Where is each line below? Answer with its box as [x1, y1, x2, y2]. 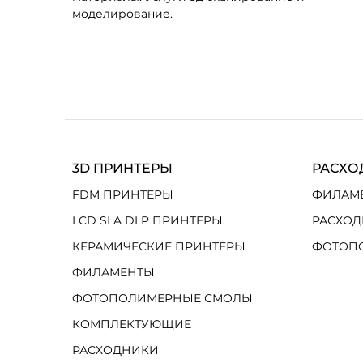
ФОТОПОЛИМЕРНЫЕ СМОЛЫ [72, 291, 253, 305]
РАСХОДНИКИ [72, 343, 159, 357]
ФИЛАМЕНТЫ [72, 265, 155, 280]
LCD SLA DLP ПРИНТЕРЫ [72, 213, 223, 228]
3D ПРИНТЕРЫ [72, 160, 173, 176]
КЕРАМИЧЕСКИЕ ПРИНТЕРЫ [72, 239, 246, 254]
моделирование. [72, 6, 173, 21]
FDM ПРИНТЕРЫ [72, 187, 173, 202]
